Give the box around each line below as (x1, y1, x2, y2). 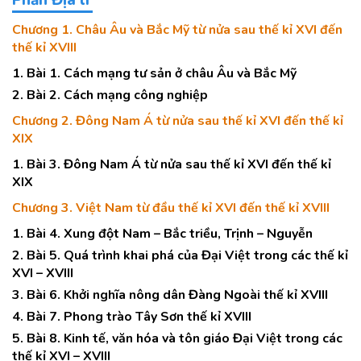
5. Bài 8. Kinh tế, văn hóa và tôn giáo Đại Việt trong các (12, 330, 342, 347)
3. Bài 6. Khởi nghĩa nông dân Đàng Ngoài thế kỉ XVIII (12, 286, 328, 304)
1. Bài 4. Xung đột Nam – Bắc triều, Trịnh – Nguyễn (12, 225, 313, 243)
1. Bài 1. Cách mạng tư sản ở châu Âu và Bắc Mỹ (12, 64, 297, 82)
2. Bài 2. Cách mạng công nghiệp (12, 86, 208, 104)
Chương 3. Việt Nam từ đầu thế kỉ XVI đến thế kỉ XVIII (12, 199, 330, 217)
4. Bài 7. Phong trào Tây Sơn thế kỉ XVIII (12, 308, 251, 326)
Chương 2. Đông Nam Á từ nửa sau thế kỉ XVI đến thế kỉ (12, 112, 343, 130)
